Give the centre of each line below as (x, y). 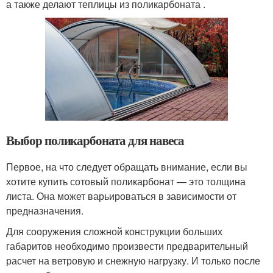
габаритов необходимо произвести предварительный (127, 246)
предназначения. (45, 210)
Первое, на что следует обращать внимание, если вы (127, 166)
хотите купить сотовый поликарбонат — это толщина (126, 181)
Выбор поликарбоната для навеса (95, 140)
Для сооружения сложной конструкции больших (114, 231)
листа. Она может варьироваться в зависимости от (121, 196)
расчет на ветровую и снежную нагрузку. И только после (133, 260)
